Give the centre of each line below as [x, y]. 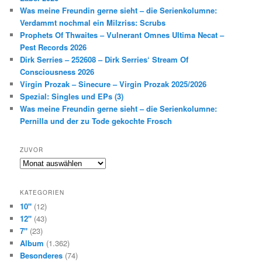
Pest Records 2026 [54, 47]
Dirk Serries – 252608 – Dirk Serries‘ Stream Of [104, 59]
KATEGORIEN [42, 192]
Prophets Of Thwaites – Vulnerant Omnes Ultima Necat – [122, 35]
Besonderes [42, 255]
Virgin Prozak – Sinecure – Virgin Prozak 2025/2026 [113, 84]
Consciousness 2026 [57, 71]
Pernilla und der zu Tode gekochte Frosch [96, 120]
